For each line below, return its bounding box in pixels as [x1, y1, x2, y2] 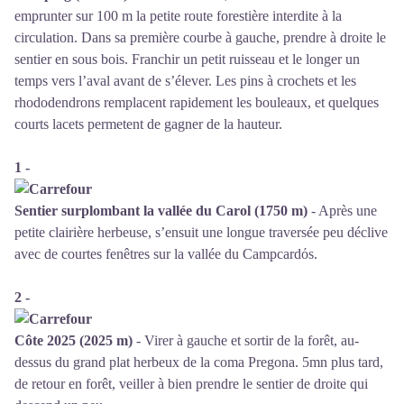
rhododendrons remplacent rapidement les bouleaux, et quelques [14, 95, 379, 110]
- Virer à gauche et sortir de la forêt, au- [133, 333, 359, 348]
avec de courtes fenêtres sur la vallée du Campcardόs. [14, 246, 317, 262]
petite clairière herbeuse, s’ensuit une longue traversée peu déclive [14, 225, 388, 240]
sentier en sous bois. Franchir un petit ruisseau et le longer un [14, 51, 360, 67]
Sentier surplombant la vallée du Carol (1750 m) [14, 203, 308, 218]
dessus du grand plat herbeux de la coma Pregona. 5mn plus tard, [14, 354, 383, 370]
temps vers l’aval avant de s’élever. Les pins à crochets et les [14, 73, 356, 88]
